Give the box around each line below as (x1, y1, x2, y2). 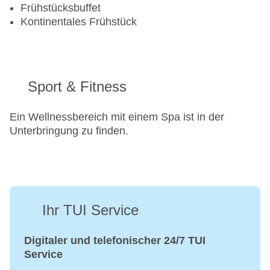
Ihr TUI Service (42, 202, 139, 219)
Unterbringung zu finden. (10, 125, 128, 137)
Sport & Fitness (28, 78, 127, 95)
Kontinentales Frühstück (20, 16, 137, 28)
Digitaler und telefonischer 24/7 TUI (24, 234, 206, 247)
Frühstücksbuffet (20, 2, 101, 14)
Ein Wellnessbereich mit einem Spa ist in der (10, 111, 224, 124)
